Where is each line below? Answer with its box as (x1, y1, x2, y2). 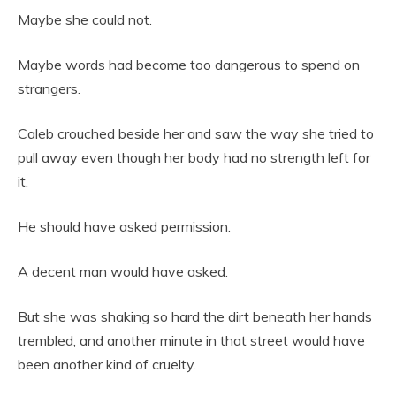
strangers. (18, 80, 80, 98)
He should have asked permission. (18, 217, 231, 236)
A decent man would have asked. (18, 263, 228, 281)
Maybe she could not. (18, 11, 152, 29)
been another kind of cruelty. (18, 355, 196, 374)
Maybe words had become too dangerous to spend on (18, 56, 360, 74)
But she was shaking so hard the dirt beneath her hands (18, 308, 372, 326)
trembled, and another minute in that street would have (18, 331, 365, 350)
